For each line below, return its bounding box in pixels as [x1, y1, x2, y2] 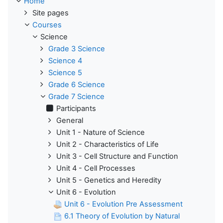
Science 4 [48, 56, 82, 66]
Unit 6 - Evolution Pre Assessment [64, 200, 183, 209]
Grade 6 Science [48, 80, 105, 90]
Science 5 [48, 68, 82, 78]
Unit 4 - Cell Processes [56, 164, 135, 173]
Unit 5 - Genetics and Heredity [56, 176, 161, 185]
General [56, 116, 83, 125]
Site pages [32, 8, 69, 18]
